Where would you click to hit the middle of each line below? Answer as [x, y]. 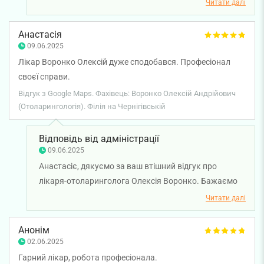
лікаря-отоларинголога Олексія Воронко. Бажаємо [138, 181]
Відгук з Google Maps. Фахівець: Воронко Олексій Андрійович [127, 93]
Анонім [34, 230]
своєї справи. [44, 76]
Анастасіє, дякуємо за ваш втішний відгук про [128, 166]
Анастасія [40, 34]
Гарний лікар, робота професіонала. [88, 257]
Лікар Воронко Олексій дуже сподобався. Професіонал [124, 62]
